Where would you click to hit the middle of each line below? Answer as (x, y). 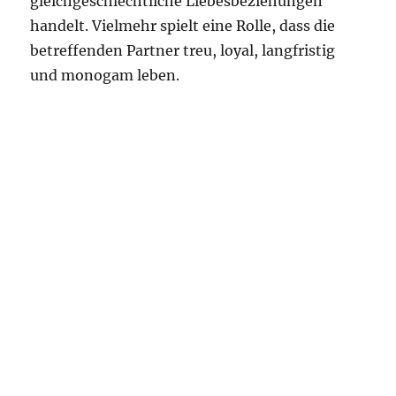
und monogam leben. (105, 75)
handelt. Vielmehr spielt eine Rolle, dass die (183, 26)
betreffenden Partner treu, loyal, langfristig (183, 50)
